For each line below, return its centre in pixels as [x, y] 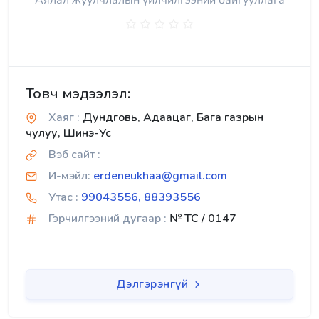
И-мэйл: [69, 176]
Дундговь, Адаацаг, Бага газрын [172, 118]
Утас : [63, 198]
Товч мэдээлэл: [78, 94]
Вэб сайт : [74, 155]
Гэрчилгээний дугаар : [108, 219]
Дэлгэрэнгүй [153, 284]
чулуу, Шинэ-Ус [68, 134]
